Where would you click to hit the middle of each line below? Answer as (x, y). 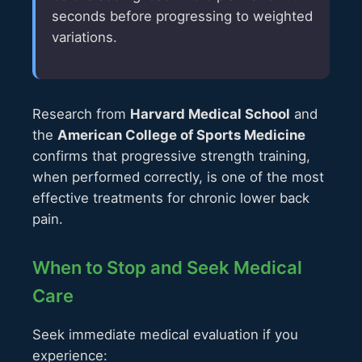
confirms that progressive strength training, (171, 156)
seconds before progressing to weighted (182, 16)
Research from (81, 114)
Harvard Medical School (210, 114)
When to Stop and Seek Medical (167, 267)
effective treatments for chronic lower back (171, 198)
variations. (84, 37)
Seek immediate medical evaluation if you (165, 334)
